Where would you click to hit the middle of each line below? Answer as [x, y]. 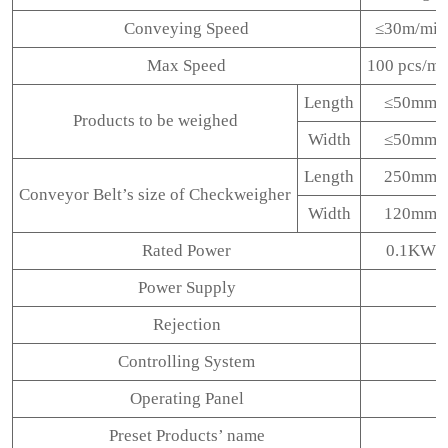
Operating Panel [186, 398]
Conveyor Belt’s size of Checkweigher [155, 194]
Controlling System [186, 361]
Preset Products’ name [186, 435]
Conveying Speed [186, 28]
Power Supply [186, 287]
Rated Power [186, 250]
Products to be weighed [155, 120]
